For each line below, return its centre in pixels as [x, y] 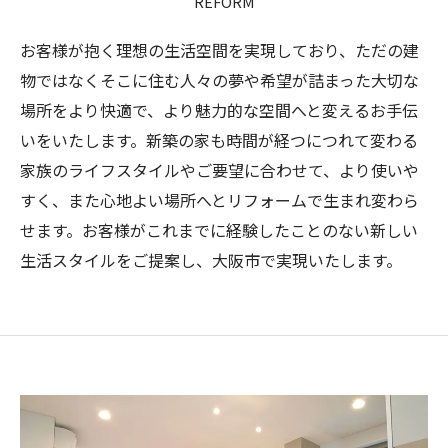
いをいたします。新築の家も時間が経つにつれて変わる [219, 140]
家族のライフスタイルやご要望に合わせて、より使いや [219, 170]
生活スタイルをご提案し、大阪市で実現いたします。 [211, 260]
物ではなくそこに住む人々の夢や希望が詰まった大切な [219, 80]
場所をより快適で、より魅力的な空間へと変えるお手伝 [219, 110]
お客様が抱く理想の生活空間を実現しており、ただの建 [219, 50]
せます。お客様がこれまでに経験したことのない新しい [219, 230]
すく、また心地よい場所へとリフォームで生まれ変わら [219, 200]
